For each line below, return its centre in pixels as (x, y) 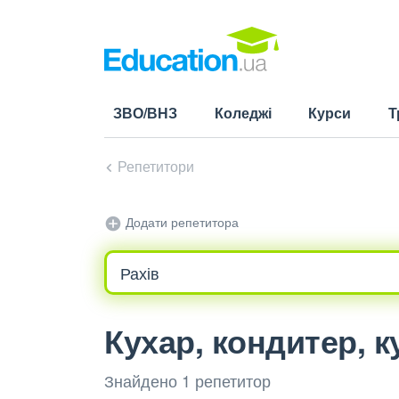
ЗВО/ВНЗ (145, 113)
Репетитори (156, 166)
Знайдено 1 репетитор (187, 381)
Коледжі (243, 113)
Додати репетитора (180, 222)
